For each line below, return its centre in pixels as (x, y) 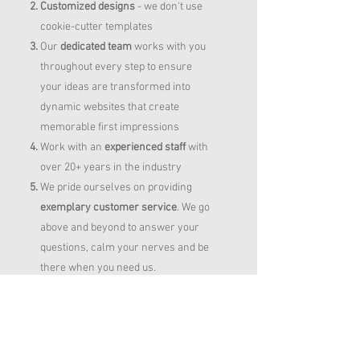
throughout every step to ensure (116, 67)
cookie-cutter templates (96, 27)
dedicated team (96, 47)
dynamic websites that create (110, 107)
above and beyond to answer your (120, 228)
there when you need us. (99, 268)
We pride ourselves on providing (116, 188)
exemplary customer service (108, 208)
